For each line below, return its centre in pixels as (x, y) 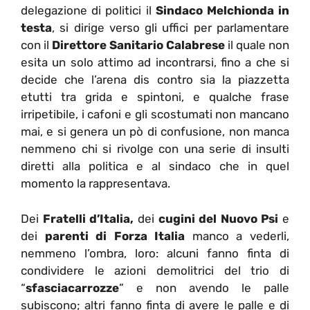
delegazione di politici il (88, 11)
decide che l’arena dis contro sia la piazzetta (155, 80)
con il (36, 45)
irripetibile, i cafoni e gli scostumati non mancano (155, 115)
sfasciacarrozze (72, 288)
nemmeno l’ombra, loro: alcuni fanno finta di (155, 253)
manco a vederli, (237, 236)
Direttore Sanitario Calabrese (138, 45)
